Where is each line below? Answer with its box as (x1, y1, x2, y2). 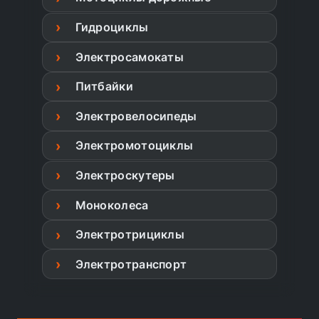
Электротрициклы (75, 227, 185, 242)
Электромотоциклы (75, 138, 194, 153)
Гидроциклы (75, 19, 149, 34)
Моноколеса (75, 197, 149, 212)
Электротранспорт (75, 256, 187, 271)
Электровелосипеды (75, 108, 197, 123)
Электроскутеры (75, 167, 175, 182)
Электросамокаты (75, 49, 184, 64)
